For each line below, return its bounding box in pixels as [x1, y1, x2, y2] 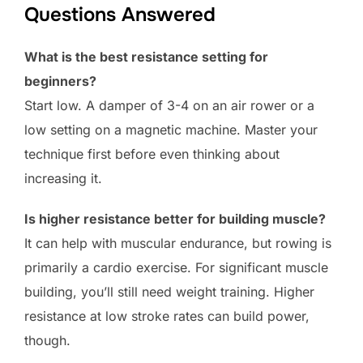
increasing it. [24, 170, 102, 187]
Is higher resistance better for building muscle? [24, 211, 326, 228]
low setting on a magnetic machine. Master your [24, 122, 318, 139]
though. [24, 332, 70, 349]
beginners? [24, 73, 96, 90]
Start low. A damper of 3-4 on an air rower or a [24, 97, 314, 114]
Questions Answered [24, 2, 216, 28]
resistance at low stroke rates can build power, [24, 308, 310, 325]
